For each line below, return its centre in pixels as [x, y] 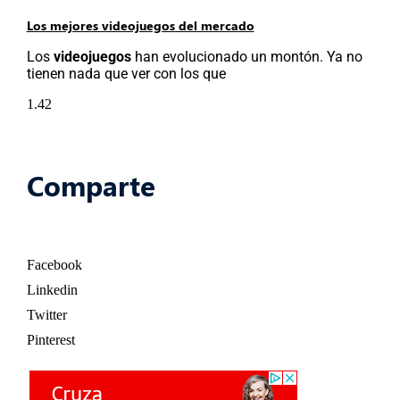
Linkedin [52, 290]
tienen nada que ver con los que [126, 73]
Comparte [91, 185]
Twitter [46, 315]
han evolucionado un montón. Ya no [248, 56]
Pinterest [50, 340]
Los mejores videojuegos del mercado [140, 25]
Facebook [54, 265]
